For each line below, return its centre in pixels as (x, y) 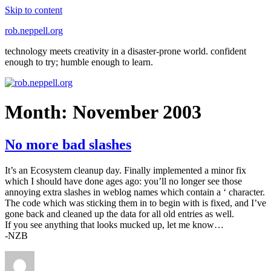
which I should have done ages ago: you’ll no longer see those (123, 181)
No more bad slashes (68, 144)
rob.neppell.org (34, 31)
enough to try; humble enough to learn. (79, 62)
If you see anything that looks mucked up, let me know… (114, 224)
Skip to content (34, 10)
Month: (39, 112)
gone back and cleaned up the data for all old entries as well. (119, 214)
